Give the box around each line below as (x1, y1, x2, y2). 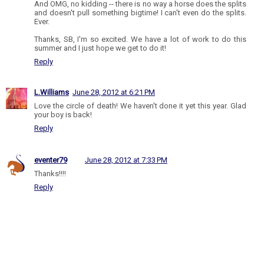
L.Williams (34, 87, 69, 97)
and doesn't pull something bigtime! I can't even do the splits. (34, 8, 246, 17)
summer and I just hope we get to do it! (34, 43, 166, 52)
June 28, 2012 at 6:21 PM (72, 87, 155, 97)
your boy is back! (34, 110, 92, 119)
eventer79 (34, 155, 67, 164)
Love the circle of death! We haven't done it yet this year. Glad (34, 101, 246, 110)
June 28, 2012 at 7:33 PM (85, 155, 167, 164)
